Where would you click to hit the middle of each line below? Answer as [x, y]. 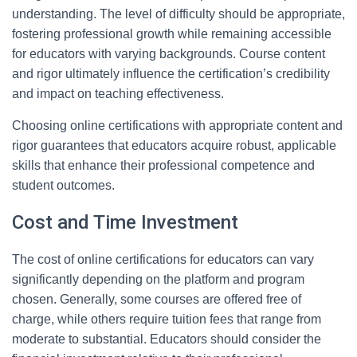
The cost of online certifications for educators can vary [163, 259]
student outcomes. [63, 185]
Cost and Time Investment [125, 222]
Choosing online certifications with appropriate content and [177, 126]
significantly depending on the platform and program [158, 279]
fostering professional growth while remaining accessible [172, 34]
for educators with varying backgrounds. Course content [169, 54]
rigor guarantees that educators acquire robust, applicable [174, 145]
